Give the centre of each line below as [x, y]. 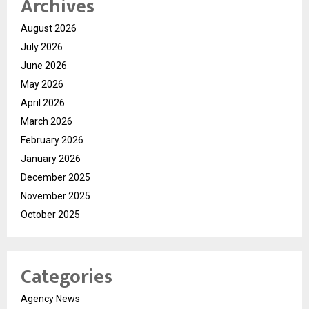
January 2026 [51, 158]
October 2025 [50, 214]
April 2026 [43, 102]
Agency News [50, 298]
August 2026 [49, 28]
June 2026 [44, 65]
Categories [67, 277]
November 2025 [56, 196]
